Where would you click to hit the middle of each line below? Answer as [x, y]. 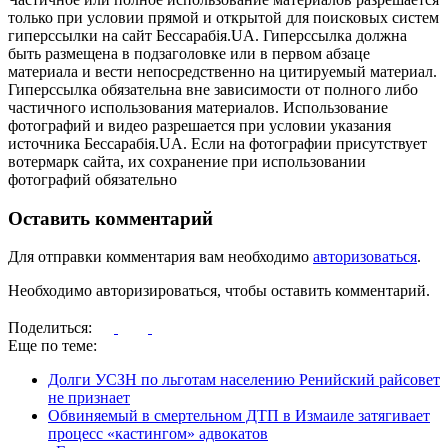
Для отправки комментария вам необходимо [160, 257]
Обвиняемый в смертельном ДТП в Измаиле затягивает [239, 416]
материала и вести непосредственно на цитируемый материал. [222, 71]
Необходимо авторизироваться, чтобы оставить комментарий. [219, 291]
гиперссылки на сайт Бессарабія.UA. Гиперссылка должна [207, 35]
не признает [89, 398]
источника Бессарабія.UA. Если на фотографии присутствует [217, 143]
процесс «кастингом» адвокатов [158, 434]
